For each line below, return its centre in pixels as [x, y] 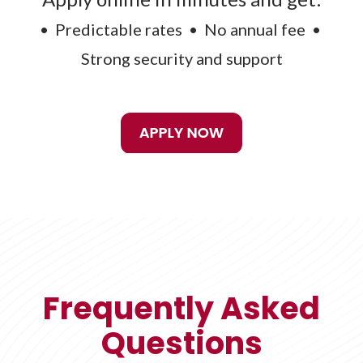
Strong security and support [181, 59]
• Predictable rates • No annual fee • [181, 30]
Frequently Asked [181, 309]
